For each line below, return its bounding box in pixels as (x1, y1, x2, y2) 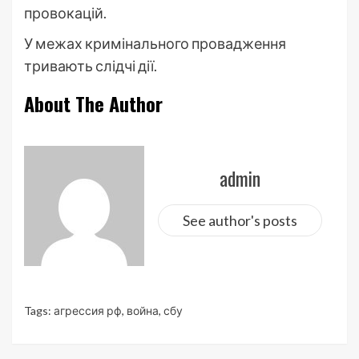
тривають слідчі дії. (24, 56, 157, 75)
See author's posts (182, 211, 297, 229)
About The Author (24, 88, 163, 118)
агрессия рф (54, 303, 122, 317)
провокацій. (24, 3, 107, 22)
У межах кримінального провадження (24, 34, 286, 52)
